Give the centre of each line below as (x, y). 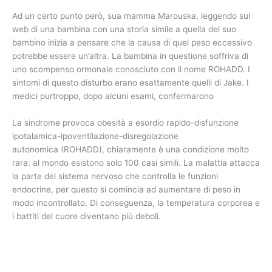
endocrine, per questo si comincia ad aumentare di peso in (126, 189)
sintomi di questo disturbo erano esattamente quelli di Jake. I (131, 82)
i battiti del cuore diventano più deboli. (87, 216)
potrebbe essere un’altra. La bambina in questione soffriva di (130, 56)
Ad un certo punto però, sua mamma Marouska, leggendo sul (131, 15)
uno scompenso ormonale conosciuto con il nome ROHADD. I (131, 69)
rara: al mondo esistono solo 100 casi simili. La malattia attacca (136, 162)
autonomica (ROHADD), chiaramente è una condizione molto (131, 149)
